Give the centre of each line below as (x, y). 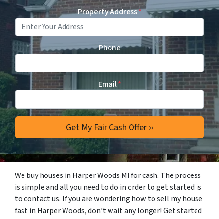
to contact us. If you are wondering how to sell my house (109, 199)
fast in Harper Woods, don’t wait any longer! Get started (108, 211)
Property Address (107, 12)
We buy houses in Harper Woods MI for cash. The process (108, 175)
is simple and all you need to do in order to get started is (108, 187)
